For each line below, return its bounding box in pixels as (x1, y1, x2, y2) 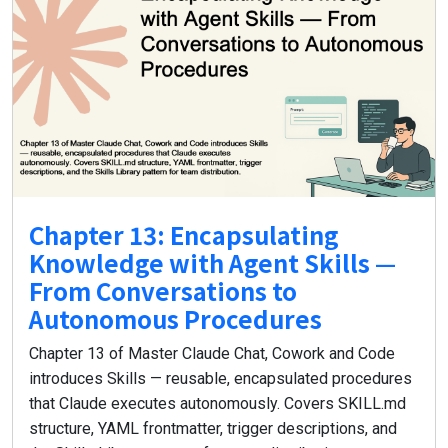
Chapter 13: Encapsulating (29, 216, 339, 252)
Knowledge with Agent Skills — (29, 244, 396, 280)
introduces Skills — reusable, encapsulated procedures (29, 368, 412, 388)
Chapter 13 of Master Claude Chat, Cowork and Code (29, 343, 395, 363)
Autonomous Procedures (29, 300, 322, 336)
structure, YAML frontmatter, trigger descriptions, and (29, 418, 397, 438)
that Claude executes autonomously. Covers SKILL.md (29, 393, 406, 413)
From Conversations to (29, 272, 297, 308)
